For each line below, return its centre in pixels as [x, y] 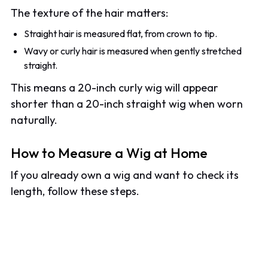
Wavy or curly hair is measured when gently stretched [133, 51]
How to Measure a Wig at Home [109, 153]
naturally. [34, 120]
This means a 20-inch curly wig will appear [115, 88]
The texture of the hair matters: [90, 13]
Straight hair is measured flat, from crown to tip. [121, 34]
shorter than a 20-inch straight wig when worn [127, 104]
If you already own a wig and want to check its [125, 175]
